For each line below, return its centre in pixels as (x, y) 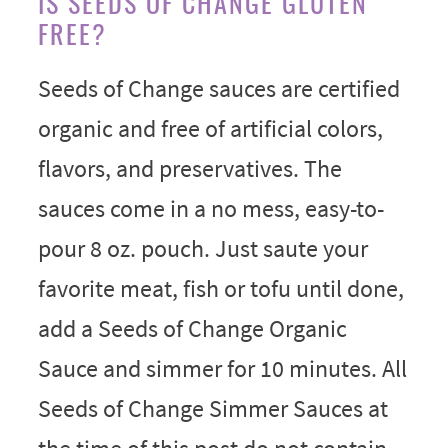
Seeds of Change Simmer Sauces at (212, 409)
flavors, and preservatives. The (189, 169)
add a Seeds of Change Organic (192, 329)
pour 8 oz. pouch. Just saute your (202, 249)
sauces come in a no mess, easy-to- (210, 209)
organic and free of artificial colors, (210, 129)
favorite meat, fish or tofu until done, (220, 289)
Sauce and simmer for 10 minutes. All (222, 369)
